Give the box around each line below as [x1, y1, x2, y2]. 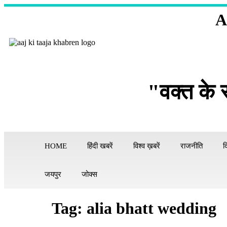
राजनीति [180, 142, 203, 150]
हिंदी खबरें [87, 142, 113, 150]
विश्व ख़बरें [133, 142, 160, 150]
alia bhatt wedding [87, 199, 216, 218]
